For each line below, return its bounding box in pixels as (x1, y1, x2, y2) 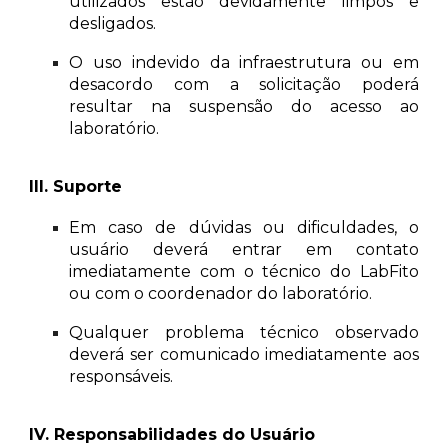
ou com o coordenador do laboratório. (69, 284, 373, 303)
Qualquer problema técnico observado (69, 323, 419, 342)
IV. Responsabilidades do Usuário (29, 425, 316, 444)
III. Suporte (29, 177, 123, 196)
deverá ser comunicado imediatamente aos (69, 345, 419, 364)
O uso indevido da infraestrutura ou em (69, 53, 419, 72)
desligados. (69, 14, 157, 33)
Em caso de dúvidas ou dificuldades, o (69, 218, 419, 237)
